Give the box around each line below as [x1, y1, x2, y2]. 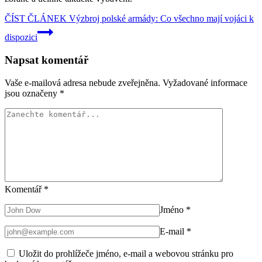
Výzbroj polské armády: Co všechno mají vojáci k [67, 13, 254, 24]
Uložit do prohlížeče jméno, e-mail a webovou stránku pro [19, 248, 233, 258]
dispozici [5, 32, 37, 43]
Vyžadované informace [163, 77, 247, 88]
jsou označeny [5, 88, 60, 98]
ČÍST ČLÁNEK [5, 13, 67, 24]
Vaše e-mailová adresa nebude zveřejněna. [5, 77, 160, 88]
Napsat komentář [5, 53, 88, 66]
